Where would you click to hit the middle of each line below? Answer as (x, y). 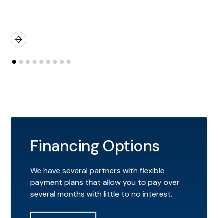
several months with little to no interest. (101, 194)
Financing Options (95, 146)
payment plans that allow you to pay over (105, 182)
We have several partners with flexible (98, 171)
